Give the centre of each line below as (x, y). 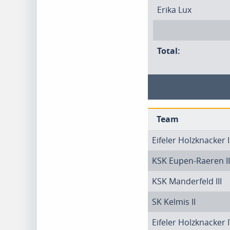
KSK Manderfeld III (187, 181)
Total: (169, 51)
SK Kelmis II (174, 202)
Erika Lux (174, 10)
